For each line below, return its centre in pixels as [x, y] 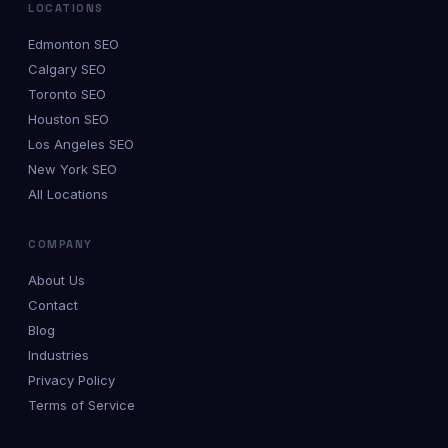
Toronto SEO [67, 94]
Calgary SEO [67, 69]
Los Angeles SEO [81, 144]
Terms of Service [81, 405]
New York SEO [72, 169]
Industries [58, 355]
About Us [56, 280]
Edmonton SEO [73, 44]
